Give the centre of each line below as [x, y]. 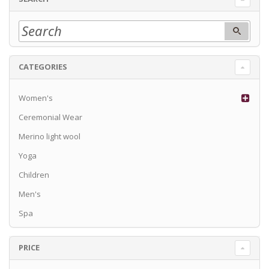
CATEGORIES [43, 67]
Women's [36, 98]
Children [34, 174]
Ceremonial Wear [50, 117]
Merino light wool [50, 136]
